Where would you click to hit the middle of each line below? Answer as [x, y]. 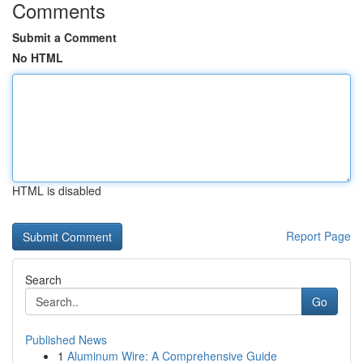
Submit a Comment [64, 37]
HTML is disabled [57, 190]
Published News [66, 340]
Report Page [318, 236]
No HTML [38, 58]
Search [43, 280]
